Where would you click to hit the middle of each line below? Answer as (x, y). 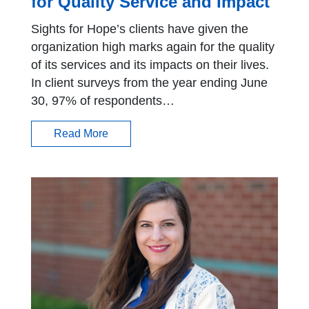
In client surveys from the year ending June (149, 83)
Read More (81, 134)
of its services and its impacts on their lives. (150, 65)
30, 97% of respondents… (103, 101)
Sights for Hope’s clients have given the (140, 29)
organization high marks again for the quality (153, 47)
